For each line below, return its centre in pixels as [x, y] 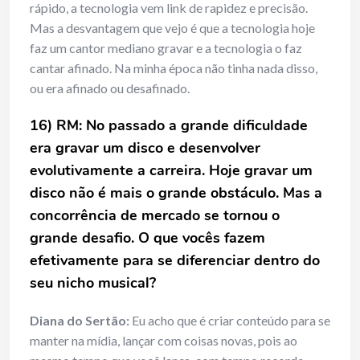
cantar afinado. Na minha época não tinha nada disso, [174, 68]
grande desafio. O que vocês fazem [147, 238]
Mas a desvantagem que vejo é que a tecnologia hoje [172, 28]
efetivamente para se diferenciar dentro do [175, 261]
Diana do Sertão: [80, 321]
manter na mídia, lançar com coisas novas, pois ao [164, 341]
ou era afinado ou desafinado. [110, 88]
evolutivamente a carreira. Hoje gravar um [171, 171]
